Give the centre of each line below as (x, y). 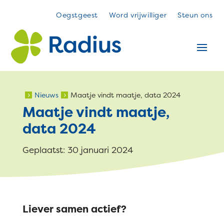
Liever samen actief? (74, 208)
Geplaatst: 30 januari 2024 (77, 149)
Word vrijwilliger (138, 15)
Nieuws (46, 94)
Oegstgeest (77, 15)
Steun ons (195, 15)
